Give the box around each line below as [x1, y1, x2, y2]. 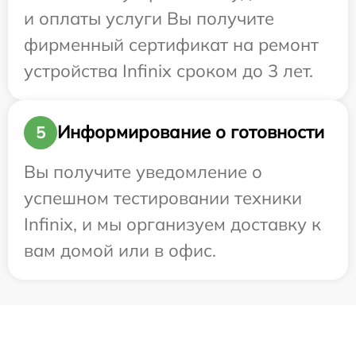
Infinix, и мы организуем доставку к [24, 212, 321, 235]
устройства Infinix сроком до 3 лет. [24, 59, 313, 82]
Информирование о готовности [57, 121, 324, 144]
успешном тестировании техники [24, 186, 302, 209]
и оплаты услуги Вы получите [24, 6, 274, 29]
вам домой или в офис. [24, 238, 216, 261]
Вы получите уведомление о [24, 160, 262, 183]
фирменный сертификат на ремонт [24, 33, 319, 56]
